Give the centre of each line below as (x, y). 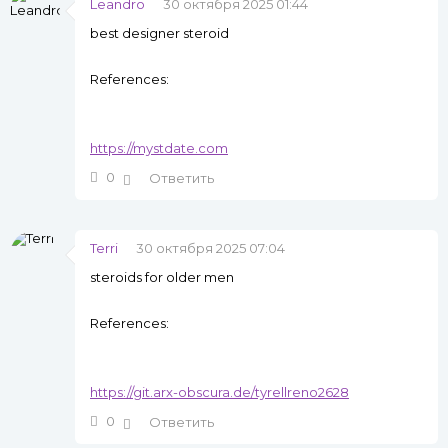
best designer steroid (159, 33)
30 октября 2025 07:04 (210, 248)
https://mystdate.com (159, 148)
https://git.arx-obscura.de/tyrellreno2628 (219, 392)
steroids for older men (162, 277)
